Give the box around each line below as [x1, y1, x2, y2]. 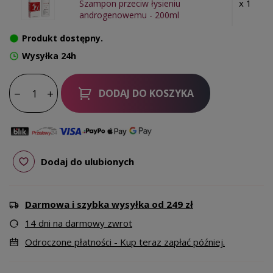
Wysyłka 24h [22, 50, 76, 62]
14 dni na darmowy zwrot [25, 217, 132, 230]
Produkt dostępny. [22, 32, 103, 44]
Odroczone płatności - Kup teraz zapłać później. [25, 236, 225, 249]
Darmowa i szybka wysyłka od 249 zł [25, 198, 193, 211]
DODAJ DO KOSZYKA [98, 87, 194, 101]
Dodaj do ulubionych [41, 155, 134, 168]
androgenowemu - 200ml [79, 9, 180, 21]
